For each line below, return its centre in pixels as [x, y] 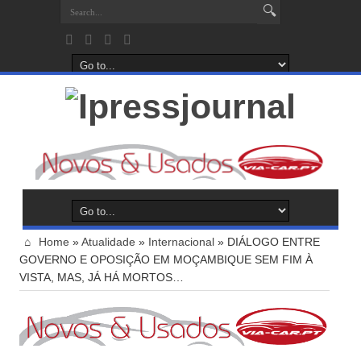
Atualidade [108, 242]
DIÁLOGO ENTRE [274, 242]
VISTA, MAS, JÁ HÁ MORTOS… [102, 278]
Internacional [181, 242]
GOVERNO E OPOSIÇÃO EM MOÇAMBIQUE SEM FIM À [166, 260]
